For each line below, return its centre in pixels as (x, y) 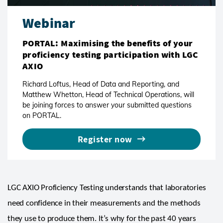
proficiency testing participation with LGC (111, 54)
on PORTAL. (42, 115)
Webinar (49, 22)
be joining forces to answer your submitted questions (107, 105)
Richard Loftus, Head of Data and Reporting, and (101, 84)
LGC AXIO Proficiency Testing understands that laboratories (107, 188)
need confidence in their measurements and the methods (104, 203)
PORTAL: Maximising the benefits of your (108, 43)
